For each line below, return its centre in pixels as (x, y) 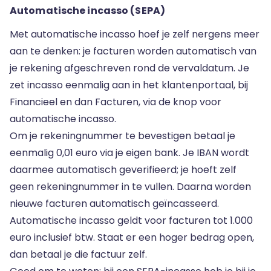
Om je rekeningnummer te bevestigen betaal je (122, 136)
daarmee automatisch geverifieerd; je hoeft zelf (123, 170)
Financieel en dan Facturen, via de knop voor (116, 102)
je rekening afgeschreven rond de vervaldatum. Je (129, 68)
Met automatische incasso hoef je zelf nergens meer (135, 34)
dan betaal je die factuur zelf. (78, 254)
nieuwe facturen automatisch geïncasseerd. (114, 204)
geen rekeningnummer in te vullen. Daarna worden (130, 187)
